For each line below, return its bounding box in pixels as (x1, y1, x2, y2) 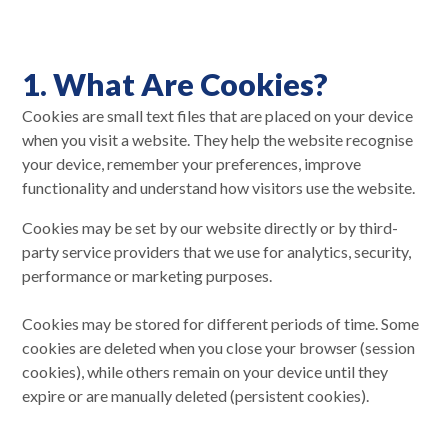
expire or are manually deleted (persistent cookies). (22, 385, 369, 405)
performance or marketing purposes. (22, 265, 272, 285)
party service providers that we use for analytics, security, (22, 241, 411, 261)
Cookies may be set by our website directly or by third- (22, 217, 398, 237)
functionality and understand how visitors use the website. (22, 177, 415, 197)
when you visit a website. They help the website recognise (22, 129, 413, 149)
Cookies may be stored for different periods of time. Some (22, 313, 419, 333)
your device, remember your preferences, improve (22, 153, 361, 173)
